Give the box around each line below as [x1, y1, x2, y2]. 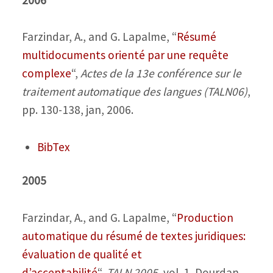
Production [176, 210, 233, 225]
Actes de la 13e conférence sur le [80, 66, 241, 81]
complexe [21, 66, 71, 81]
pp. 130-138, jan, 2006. [21, 102, 133, 118]
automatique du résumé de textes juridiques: [21, 228, 246, 243]
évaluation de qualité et [21, 246, 142, 261]
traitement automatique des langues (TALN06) [21, 84, 247, 99]
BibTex [37, 140, 70, 155]
